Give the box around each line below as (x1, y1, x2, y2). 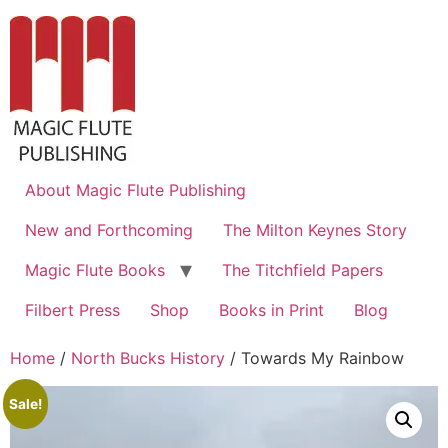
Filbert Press (25, 300, 120, 320)
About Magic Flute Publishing (25, 180, 246, 200)
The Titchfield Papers (222, 260, 383, 280)
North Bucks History (71, 348, 225, 368)
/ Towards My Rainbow (225, 348, 404, 368)
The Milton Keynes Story (223, 220, 407, 240)
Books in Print (219, 300, 324, 320)
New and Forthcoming (25, 220, 193, 240)
